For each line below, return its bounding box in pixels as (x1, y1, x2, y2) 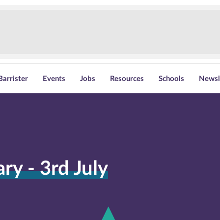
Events (43, 75, 66, 82)
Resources (110, 75, 144, 82)
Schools (159, 75, 185, 82)
